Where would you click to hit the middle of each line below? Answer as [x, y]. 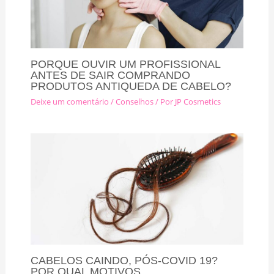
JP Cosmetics [198, 102]
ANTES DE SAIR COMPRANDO [110, 75]
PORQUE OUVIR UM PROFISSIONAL [125, 64]
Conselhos [134, 102]
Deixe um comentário [69, 102]
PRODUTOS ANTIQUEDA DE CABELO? [131, 86]
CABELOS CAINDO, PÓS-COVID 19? [124, 260]
